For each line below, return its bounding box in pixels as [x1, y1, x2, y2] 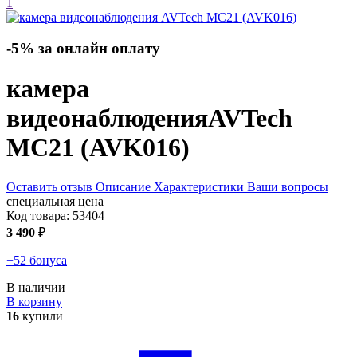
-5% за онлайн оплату [6, 40, 160, 57]
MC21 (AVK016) [6, 133, 190, 163]
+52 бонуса [6, 253, 67, 267]
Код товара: [6, 208, 73, 222]
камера [6, 74, 89, 104]
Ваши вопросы [247, 179, 328, 194]
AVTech [208, 104, 292, 133]
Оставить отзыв [6, 179, 92, 194]
